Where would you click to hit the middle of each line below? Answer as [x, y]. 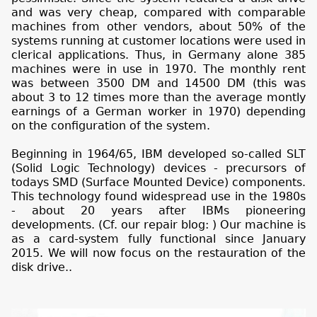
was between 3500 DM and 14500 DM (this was [158, 83]
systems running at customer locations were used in [158, 41]
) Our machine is [259, 225]
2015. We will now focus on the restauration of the [158, 253]
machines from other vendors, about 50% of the [158, 27]
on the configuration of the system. [111, 126]
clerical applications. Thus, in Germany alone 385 [158, 55]
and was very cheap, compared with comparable [158, 13]
